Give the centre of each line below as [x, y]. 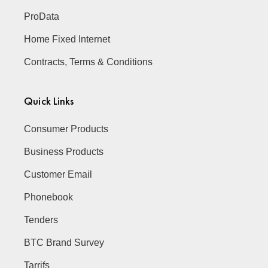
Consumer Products [66, 129]
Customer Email [58, 174]
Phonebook [49, 197]
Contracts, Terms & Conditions [89, 62]
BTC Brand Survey [64, 243]
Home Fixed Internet [67, 39]
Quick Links [49, 101]
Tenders [41, 220]
